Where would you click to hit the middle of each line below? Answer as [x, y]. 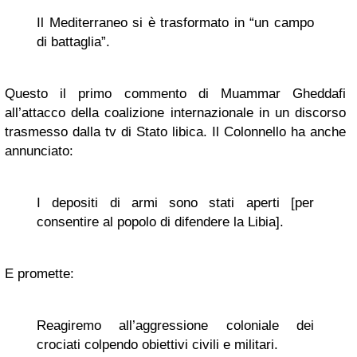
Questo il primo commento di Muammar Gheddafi [175, 93]
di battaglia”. [73, 41]
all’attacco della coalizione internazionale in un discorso [175, 112]
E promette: [39, 273]
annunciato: [39, 151]
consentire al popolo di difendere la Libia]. [160, 222]
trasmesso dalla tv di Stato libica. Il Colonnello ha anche [175, 131]
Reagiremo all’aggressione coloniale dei [175, 325]
